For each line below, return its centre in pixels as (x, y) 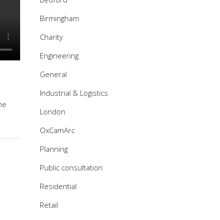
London (53, 111)
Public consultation (71, 167)
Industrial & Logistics (74, 93)
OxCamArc (57, 130)
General (53, 74)
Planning (54, 149)
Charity (51, 37)
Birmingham (59, 18)
